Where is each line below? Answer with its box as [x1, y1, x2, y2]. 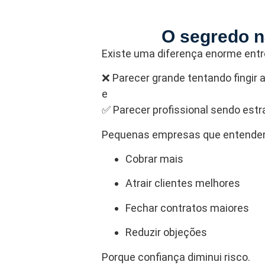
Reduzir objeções [125, 226, 207, 239]
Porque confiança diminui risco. [102, 250, 250, 263]
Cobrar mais [125, 153, 183, 166]
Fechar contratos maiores [125, 201, 249, 214]
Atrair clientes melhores [125, 177, 240, 190]
